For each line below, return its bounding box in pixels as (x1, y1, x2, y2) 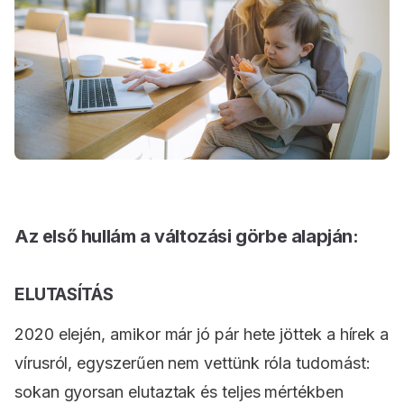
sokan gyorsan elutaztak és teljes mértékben (14, 382, 344, 402)
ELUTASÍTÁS (14, 284, 114, 306)
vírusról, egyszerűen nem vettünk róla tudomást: (14, 353, 371, 373)
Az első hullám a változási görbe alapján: (14, 225, 359, 248)
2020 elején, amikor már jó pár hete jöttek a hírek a (14, 325, 390, 344)
